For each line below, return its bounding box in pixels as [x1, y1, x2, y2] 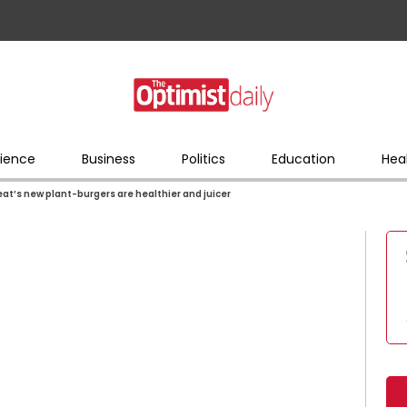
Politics [181, 149, 225, 168]
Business [81, 149, 135, 168]
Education [271, 149, 335, 168]
